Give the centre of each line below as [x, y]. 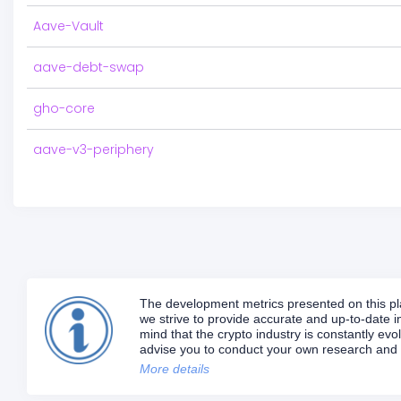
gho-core [64, 108]
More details [175, 369]
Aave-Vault [68, 26]
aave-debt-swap [89, 67]
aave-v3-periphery [94, 149]
